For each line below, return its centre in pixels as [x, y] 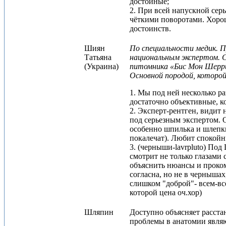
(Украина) [101, 66]
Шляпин [99, 212]
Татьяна [98, 57]
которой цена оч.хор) [166, 192]
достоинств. [150, 29]
